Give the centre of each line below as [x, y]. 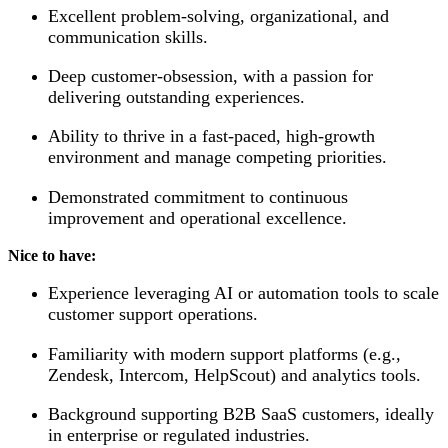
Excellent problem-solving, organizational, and [218, 15]
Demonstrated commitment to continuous [198, 196]
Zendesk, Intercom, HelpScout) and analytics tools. [234, 374]
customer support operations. [153, 314]
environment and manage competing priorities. [217, 157]
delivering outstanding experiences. [176, 96]
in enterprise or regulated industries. [179, 435]
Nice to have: [52, 256]
